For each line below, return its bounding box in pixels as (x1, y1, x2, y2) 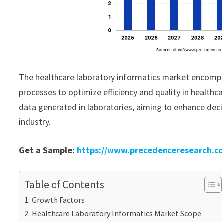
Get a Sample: (19, 144, 77, 156)
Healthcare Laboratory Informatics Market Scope (31, 208, 201, 218)
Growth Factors (31, 194, 85, 205)
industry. (19, 115, 51, 127)
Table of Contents (24, 177, 105, 191)
